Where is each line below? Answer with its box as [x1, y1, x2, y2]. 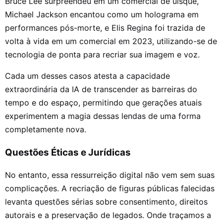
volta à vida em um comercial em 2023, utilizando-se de [5, 36, 217, 47]
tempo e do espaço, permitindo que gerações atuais [5, 98, 202, 108]
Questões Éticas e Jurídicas [5, 146, 131, 158]
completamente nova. [5, 124, 86, 135]
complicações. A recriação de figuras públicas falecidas [5, 183, 215, 193]
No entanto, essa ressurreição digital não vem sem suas [5, 169, 215, 180]
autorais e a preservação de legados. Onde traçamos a [5, 210, 211, 220]
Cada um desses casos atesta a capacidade [5, 71, 170, 81]
